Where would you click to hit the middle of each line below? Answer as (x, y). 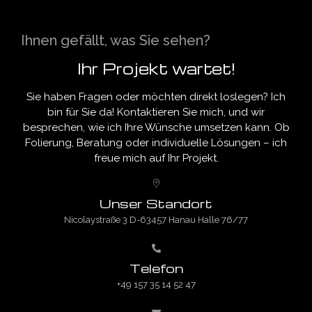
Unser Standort (156, 203)
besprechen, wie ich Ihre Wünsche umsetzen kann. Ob (156, 127)
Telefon (156, 268)
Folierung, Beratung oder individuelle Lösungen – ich (156, 142)
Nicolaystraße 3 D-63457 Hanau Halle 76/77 (156, 220)
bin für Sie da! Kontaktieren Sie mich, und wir (156, 112)
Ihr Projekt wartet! (156, 68)
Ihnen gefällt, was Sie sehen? (116, 40)
